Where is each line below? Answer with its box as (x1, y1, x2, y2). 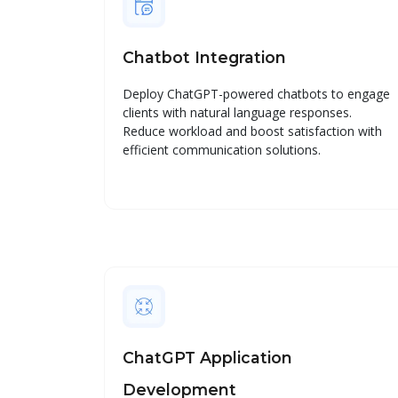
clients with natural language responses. (123, 103, 352, 121)
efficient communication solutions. (123, 140, 321, 158)
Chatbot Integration (123, 47, 286, 67)
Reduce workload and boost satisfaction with (123, 122, 382, 139)
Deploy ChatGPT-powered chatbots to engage (123, 84, 390, 102)
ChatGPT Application (123, 347, 292, 367)
